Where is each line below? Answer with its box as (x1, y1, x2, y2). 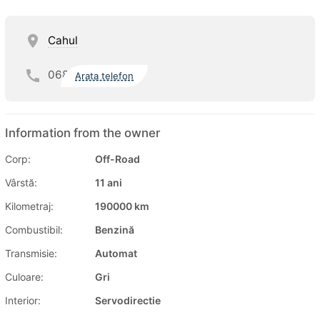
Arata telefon (75, 70, 134, 82)
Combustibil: (5, 223, 63, 236)
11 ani (95, 176, 122, 189)
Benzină (95, 223, 134, 236)
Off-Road (95, 152, 140, 165)
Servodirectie (95, 294, 161, 306)
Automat (95, 246, 137, 259)
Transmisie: (5, 246, 57, 259)
